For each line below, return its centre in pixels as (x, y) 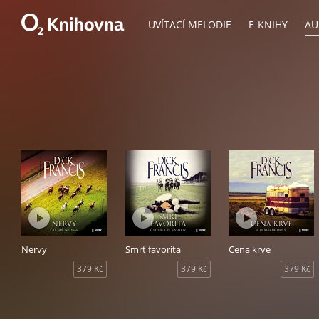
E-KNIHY (268, 25)
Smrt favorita (153, 249)
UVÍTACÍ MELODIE (190, 25)
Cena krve (250, 249)
